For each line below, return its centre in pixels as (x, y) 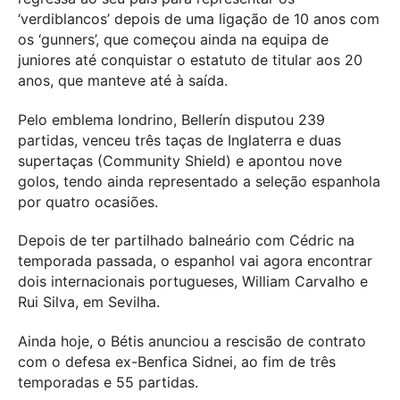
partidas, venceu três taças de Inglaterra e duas (179, 140)
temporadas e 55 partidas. (108, 383)
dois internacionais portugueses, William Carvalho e (193, 282)
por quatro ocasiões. (88, 201)
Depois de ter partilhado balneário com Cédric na (186, 241)
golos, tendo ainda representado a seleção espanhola (199, 181)
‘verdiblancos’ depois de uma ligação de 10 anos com (199, 18)
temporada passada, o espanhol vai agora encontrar (195, 261)
